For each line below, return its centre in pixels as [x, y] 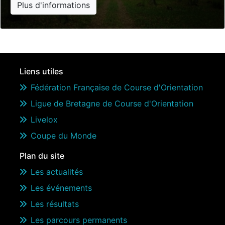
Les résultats [55, 204]
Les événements [61, 188]
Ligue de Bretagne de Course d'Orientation [112, 103]
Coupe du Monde [64, 136]
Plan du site [42, 156]
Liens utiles [41, 71]
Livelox [44, 120]
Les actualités [57, 172]
